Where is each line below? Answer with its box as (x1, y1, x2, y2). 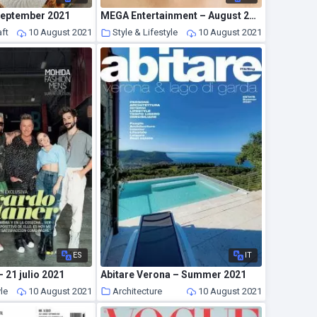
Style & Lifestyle (113, 27, 178, 38)
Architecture (113, 285, 163, 296)
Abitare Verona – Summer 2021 (100, 268, 247, 280)
